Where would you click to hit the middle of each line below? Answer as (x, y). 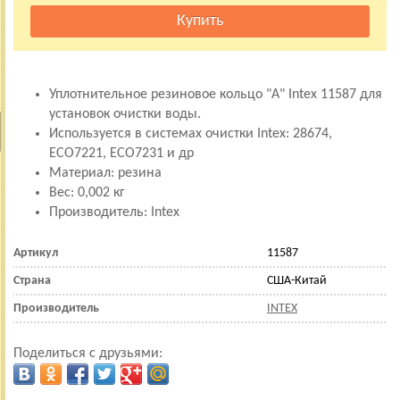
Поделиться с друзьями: (88, 353)
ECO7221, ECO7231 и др (121, 153)
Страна (32, 280)
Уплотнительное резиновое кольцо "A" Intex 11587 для (216, 94)
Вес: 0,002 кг (87, 192)
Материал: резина (105, 173)
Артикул (36, 253)
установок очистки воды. (125, 114)
